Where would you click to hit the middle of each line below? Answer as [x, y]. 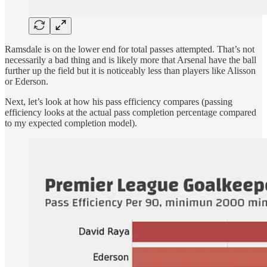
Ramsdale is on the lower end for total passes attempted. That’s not [130, 49]
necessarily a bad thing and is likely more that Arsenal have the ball [131, 60]
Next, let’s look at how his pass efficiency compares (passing [119, 101]
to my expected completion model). [71, 123]
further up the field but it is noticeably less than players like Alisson [130, 70]
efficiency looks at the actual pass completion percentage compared [131, 112]
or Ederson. [27, 81]
